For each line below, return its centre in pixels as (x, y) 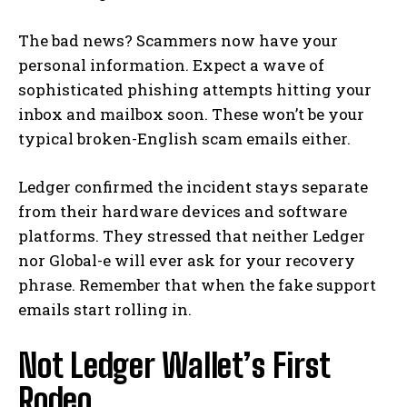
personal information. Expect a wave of (171, 65)
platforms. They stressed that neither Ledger (192, 236)
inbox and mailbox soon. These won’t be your (191, 114)
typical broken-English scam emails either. (184, 139)
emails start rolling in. (105, 310)
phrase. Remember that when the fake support (197, 285)
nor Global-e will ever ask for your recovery (187, 261)
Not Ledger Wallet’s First (174, 366)
